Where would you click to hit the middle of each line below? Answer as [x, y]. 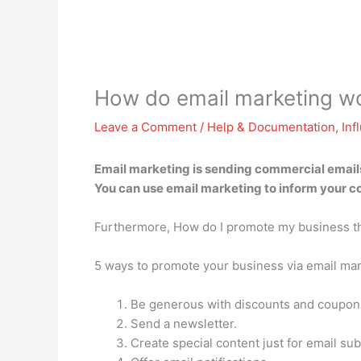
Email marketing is [149, 169]
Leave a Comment [145, 127]
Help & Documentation [271, 127]
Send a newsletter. [184, 324]
